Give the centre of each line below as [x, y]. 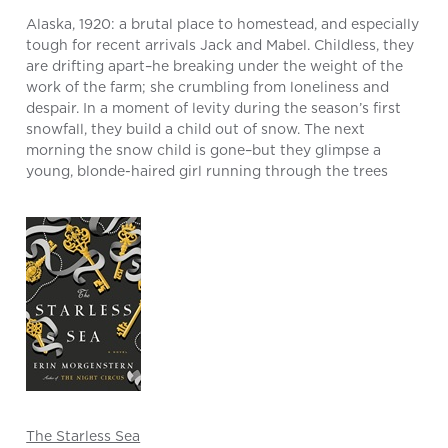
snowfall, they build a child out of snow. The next [196, 129]
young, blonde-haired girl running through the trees [207, 171]
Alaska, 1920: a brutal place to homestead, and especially [223, 24]
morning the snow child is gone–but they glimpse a [204, 150]
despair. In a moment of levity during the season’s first [214, 108]
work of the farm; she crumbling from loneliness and [208, 87]
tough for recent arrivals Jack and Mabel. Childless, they [220, 45]
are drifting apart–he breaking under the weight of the [215, 66]
